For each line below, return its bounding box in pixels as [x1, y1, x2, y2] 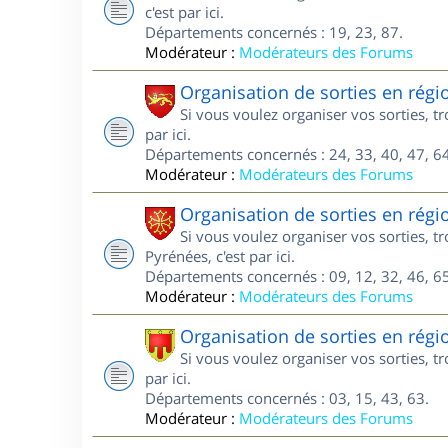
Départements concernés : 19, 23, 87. [145, 22, 403, 42]
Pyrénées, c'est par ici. [145, 246, 295, 266]
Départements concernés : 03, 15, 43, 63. [145, 388, 429, 408]
